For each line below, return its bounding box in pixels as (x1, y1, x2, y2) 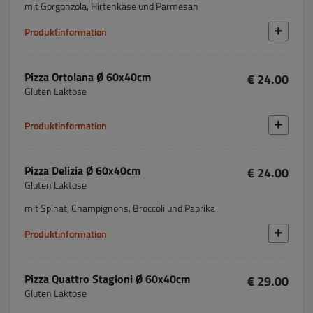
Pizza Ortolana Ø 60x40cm (24, 68, 151, 85)
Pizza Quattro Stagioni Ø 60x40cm (24, 270, 190, 287)
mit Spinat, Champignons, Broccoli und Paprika (24, 201, 215, 215)
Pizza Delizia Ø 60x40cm (24, 162, 140, 179)
